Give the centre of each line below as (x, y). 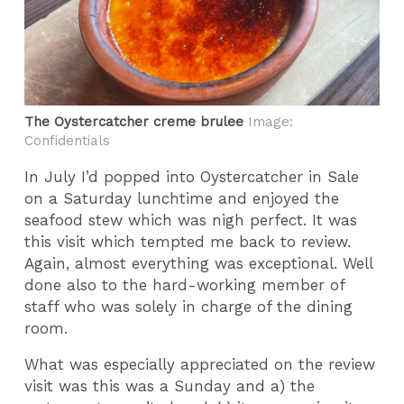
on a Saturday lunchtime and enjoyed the (182, 198)
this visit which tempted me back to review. (188, 241)
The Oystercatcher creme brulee (134, 121)
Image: (269, 121)
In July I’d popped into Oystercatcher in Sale (192, 176)
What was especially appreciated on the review (200, 365)
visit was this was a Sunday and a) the (170, 386)
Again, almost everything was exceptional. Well (199, 263)
